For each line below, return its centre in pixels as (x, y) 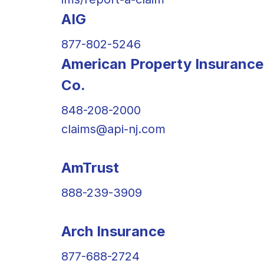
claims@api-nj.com (113, 129)
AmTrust (90, 167)
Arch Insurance (113, 231)
